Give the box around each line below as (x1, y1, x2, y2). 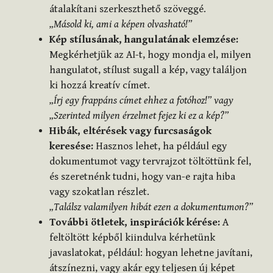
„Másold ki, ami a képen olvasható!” (49, 18, 192, 31)
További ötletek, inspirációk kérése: (49, 216, 220, 229)
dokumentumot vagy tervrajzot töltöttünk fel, (49, 155, 251, 168)
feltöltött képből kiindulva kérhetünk (49, 232, 215, 244)
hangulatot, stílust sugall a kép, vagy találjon (49, 64, 247, 77)
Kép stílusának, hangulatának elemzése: (49, 34, 238, 46)
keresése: (49, 140, 93, 153)
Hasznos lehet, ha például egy (93, 140, 227, 153)
